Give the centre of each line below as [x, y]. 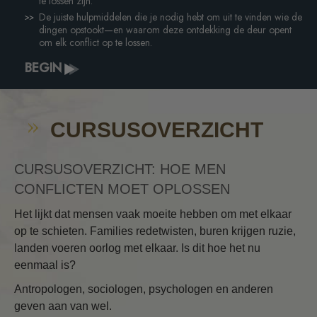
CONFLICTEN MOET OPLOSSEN [122, 189]
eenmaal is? [45, 265]
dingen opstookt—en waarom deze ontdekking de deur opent [165, 29]
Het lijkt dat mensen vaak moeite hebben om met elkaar [153, 214]
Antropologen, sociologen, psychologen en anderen [144, 289]
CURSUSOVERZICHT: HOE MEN [120, 169]
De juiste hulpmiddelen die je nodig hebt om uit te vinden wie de [171, 17]
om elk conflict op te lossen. [96, 42]
